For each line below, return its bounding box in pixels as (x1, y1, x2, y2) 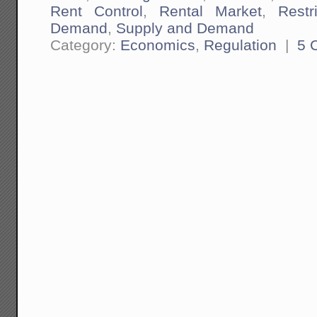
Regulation (204, 36, 277, 53)
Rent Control (50, 2, 143, 19)
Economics (120, 36, 196, 53)
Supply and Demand (116, 19, 255, 36)
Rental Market (158, 2, 262, 19)
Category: (50, 36, 121, 53)
